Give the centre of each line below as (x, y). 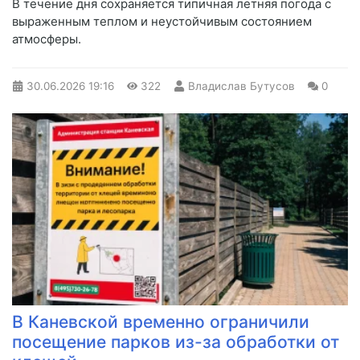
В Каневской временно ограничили (161, 321)
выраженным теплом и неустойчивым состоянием (162, 22)
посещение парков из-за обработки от (176, 342)
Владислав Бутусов (241, 86)
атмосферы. (47, 39)
